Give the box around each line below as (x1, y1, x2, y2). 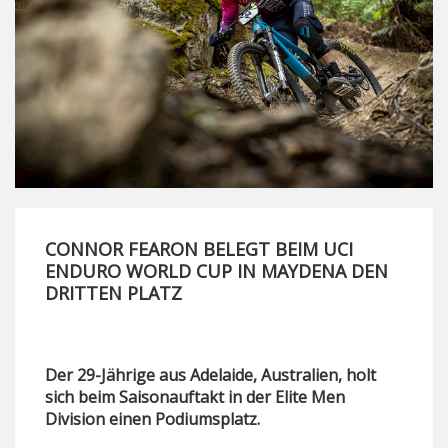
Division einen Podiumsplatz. (45, 408, 260, 431)
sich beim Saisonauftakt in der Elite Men (45, 386, 345, 409)
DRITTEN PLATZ (45, 281, 182, 306)
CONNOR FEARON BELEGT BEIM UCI (45, 237, 353, 262)
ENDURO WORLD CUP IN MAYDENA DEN (45, 259, 388, 284)
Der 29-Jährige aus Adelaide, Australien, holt (45, 364, 376, 387)
